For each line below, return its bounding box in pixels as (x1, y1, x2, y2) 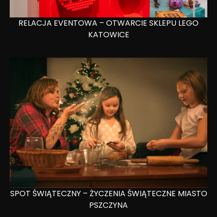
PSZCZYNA (89, 199, 128, 211)
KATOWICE (88, 29, 129, 41)
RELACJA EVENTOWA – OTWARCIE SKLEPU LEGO (18, 17, 199, 29)
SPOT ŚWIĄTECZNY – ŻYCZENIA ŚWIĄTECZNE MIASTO (10, 187, 207, 199)
